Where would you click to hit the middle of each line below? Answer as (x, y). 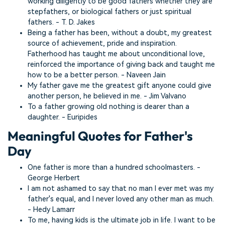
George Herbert (54, 178)
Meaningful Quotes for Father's (100, 136)
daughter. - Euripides (63, 117)
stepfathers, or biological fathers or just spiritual (109, 12)
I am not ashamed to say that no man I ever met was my (121, 188)
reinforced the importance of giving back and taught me (121, 64)
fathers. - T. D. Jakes (61, 22)
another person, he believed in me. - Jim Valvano (107, 96)
